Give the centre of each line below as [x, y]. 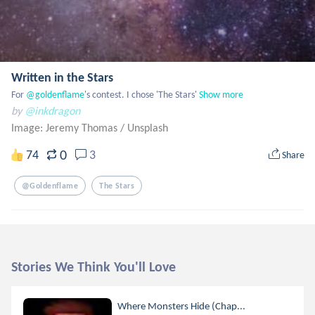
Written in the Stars [62, 77]
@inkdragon [52, 111]
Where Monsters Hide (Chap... [182, 306]
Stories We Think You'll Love [94, 266]
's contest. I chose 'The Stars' [141, 95]
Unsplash [148, 128]
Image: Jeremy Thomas [66, 128]
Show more [221, 95]
